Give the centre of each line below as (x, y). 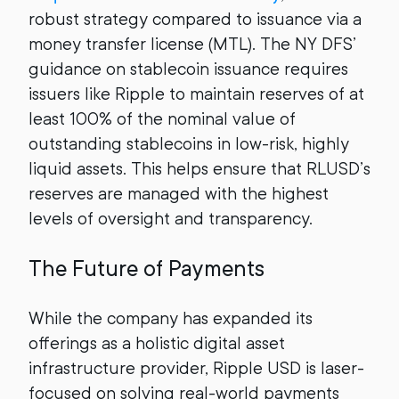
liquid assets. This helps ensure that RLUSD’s (199, 169)
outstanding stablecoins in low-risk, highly (189, 144)
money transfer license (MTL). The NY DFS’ (192, 44)
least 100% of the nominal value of (162, 119)
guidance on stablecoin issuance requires (188, 69)
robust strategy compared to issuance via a (195, 19)
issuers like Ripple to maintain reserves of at (196, 94)
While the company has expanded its (171, 318)
